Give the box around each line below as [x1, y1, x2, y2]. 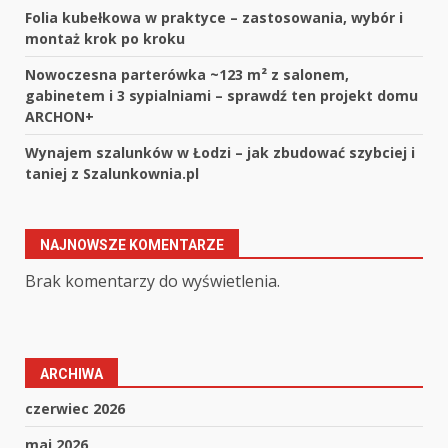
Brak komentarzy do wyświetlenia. [25, 270, 280, 293]
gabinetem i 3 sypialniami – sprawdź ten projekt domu [25, 86, 418, 106]
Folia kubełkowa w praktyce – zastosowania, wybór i [25, 8, 403, 28]
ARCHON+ [25, 107, 94, 127]
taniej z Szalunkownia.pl [25, 164, 199, 184]
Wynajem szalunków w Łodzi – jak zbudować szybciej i [25, 143, 415, 163]
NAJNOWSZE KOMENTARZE [40, 237, 224, 254]
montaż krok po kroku [25, 29, 185, 49]
